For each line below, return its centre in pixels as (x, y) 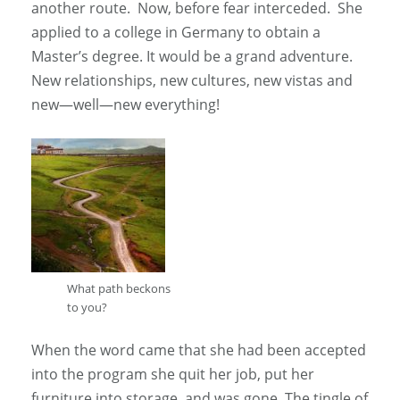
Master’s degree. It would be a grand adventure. (192, 57)
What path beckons (119, 289)
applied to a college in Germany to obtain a (176, 33)
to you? (87, 308)
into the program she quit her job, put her (173, 375)
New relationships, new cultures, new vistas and (192, 81)
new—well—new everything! (125, 105)
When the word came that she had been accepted (199, 350)
